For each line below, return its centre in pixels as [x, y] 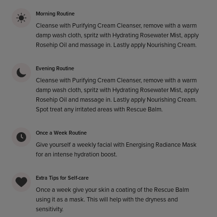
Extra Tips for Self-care [62, 178]
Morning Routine [55, 14]
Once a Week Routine [61, 133]
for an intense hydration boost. [77, 155]
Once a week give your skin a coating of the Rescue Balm [112, 190]
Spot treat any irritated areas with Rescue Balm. [99, 109]
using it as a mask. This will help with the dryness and [107, 200]
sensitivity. [50, 209]
